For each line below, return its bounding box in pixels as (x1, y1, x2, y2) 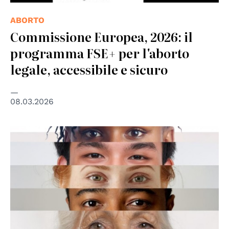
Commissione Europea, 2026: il (10, 27, 193, 45)
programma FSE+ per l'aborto (10, 43, 189, 62)
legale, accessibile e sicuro (10, 60, 168, 78)
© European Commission (10, 128, 101, 137)
